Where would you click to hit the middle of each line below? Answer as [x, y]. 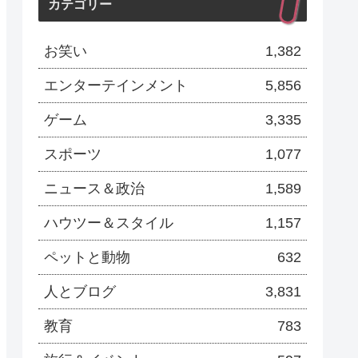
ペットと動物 [87, 257]
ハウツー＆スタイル [109, 223]
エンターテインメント [116, 85]
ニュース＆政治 [94, 188]
